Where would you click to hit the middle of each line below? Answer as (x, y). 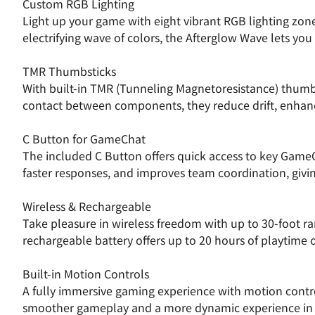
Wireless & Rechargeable (87, 206)
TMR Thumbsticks (69, 71)
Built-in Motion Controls (86, 274)
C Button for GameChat (84, 139)
